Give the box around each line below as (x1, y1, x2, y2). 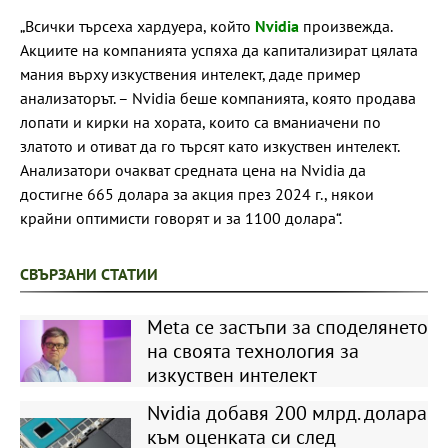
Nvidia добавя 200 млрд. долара (146, 400, 427, 426)
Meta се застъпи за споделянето (146, 314, 428, 340)
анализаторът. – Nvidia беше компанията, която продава (20, 88, 416, 108)
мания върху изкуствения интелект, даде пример (20, 64, 361, 84)
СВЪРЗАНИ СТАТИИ (20, 264, 158, 284)
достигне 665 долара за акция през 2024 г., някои (20, 184, 374, 204)
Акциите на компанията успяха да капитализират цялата (20, 40, 418, 60)
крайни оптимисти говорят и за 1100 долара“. (20, 208, 342, 228)
